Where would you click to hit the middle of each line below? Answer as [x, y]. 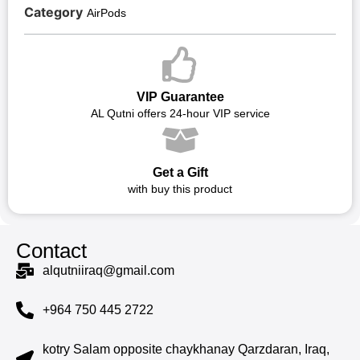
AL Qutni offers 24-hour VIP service [180, 113]
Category [53, 12]
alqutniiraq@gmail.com [108, 270]
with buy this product [180, 188]
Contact [51, 250]
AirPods [106, 12]
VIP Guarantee [180, 96]
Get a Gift [180, 172]
